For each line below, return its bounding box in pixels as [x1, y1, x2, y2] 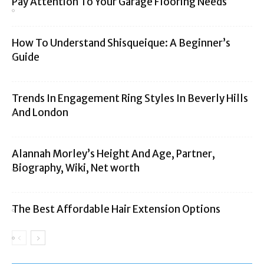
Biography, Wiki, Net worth [12, 161, 140, 175]
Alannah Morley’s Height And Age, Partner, [12, 147, 215, 161]
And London [12, 106, 68, 120]
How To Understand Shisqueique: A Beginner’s [12, 37, 230, 50]
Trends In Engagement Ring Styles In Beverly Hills [12, 92, 248, 105]
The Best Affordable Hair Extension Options [12, 203, 220, 216]
